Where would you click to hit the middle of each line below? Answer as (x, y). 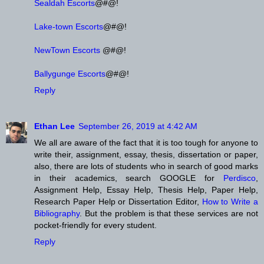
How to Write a (230, 202)
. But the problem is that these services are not (169, 214)
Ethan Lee (55, 126)
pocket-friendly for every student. (95, 225)
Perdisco (240, 178)
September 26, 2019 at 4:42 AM (138, 126)
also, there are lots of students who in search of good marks (146, 166)
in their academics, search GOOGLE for (129, 178)
